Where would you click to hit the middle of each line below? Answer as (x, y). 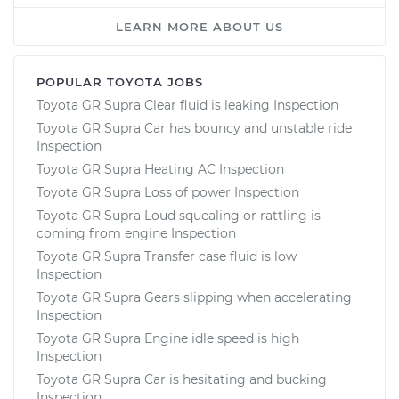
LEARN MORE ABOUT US (199, 26)
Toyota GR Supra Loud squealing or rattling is (179, 215)
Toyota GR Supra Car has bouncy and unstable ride (194, 128)
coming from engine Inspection (136, 233)
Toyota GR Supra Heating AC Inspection (160, 169)
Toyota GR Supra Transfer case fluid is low (167, 256)
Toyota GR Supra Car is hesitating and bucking (182, 379)
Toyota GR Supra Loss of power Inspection (168, 192)
